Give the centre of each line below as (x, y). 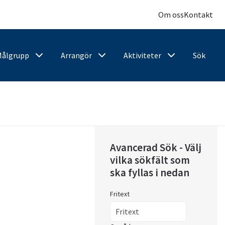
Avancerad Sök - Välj (156, 148)
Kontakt (198, 15)
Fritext (120, 194)
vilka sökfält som (150, 160)
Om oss (171, 15)
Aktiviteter (142, 55)
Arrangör (76, 55)
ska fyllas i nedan (150, 173)
